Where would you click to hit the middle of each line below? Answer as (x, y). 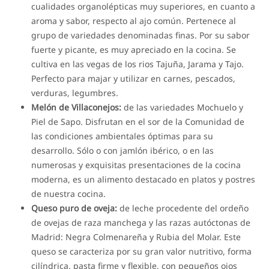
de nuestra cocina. (69, 193)
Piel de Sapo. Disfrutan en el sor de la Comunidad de (138, 121)
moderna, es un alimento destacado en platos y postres (144, 179)
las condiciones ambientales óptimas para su (122, 136)
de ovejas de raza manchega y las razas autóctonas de (141, 222)
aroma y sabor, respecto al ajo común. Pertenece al (134, 20)
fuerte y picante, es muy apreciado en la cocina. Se (134, 49)
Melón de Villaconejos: (77, 107)
